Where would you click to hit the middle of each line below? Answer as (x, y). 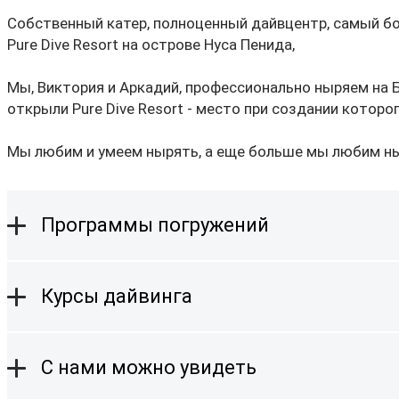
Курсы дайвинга (117, 297)
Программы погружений (155, 225)
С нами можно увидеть (149, 368)
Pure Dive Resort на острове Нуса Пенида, (151, 44)
